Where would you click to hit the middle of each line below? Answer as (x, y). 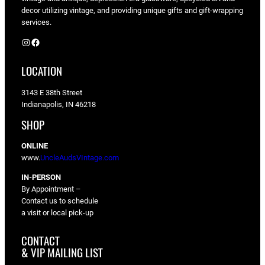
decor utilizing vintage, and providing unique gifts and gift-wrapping (132, 10)
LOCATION (42, 72)
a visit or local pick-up (57, 213)
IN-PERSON (41, 177)
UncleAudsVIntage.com (80, 158)
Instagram (25, 41)
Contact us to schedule (60, 201)
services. (36, 22)
